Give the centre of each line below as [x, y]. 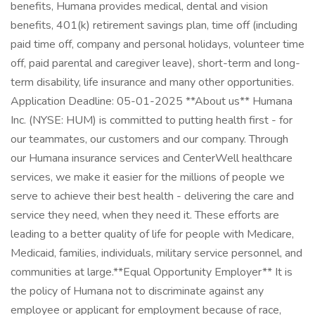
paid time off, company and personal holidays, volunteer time [157, 44]
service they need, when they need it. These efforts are [145, 215]
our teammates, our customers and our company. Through [149, 139]
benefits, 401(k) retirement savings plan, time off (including [154, 25]
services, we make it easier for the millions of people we [148, 177]
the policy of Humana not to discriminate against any [137, 291]
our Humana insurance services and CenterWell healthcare [152, 158]
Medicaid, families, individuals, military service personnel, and [156, 253]
